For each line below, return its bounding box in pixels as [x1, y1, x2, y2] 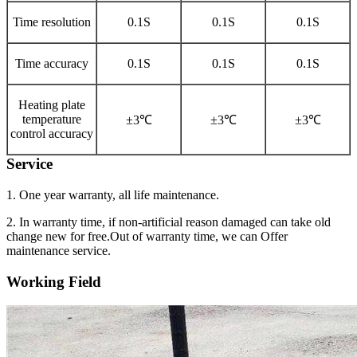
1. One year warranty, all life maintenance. [6, 187, 219, 202]
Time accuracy [15, 57, 88, 71]
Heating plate [18, 98, 85, 112]
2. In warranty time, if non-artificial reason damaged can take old [6, 214, 331, 229]
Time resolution [13, 15, 91, 29]
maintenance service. [6, 243, 111, 257]
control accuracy [10, 127, 93, 141]
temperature [22, 112, 81, 127]
